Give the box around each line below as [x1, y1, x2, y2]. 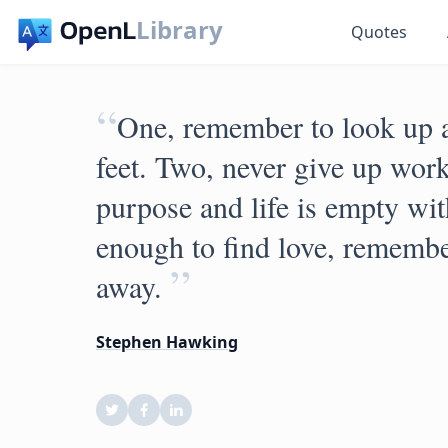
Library [136, 13, 224, 46]
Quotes [351, 21, 408, 43]
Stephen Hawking [96, 331, 238, 353]
